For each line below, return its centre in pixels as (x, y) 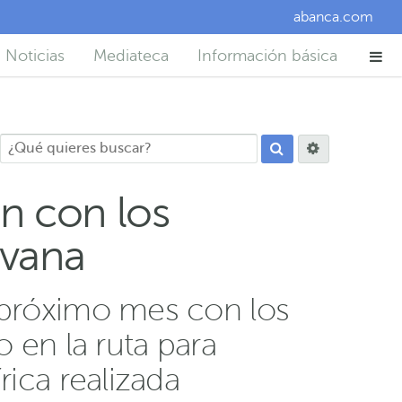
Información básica (267, 56)
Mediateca (131, 56)
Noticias (35, 56)
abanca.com (333, 17)
